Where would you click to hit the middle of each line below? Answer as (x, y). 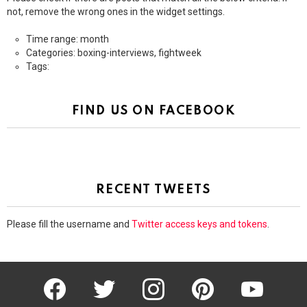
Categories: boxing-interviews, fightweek (114, 52)
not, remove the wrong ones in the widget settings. (116, 11)
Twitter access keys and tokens (199, 224)
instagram (177, 279)
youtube (272, 279)
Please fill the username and (69, 224)
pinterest (224, 279)
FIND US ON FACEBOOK (153, 111)
